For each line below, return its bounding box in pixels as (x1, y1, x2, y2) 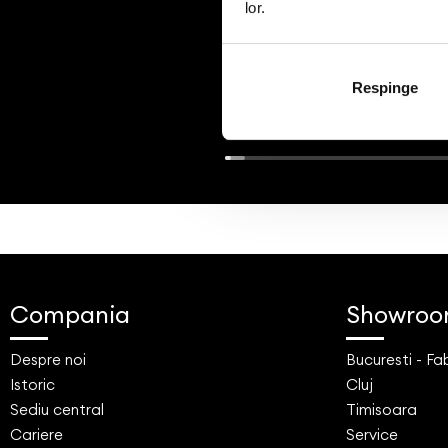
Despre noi (10, 349, 86, 369)
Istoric (10, 374, 55, 394)
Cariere (10, 424, 63, 444)
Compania (10, 298, 130, 329)
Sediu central (10, 399, 104, 419)
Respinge (351, 78, 418, 96)
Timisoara (346, 399, 417, 419)
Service (346, 424, 398, 444)
